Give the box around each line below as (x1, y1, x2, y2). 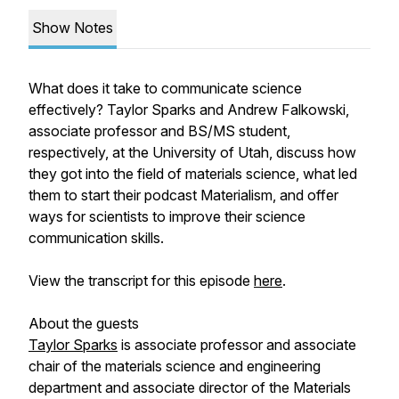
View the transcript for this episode (28, 272, 254, 289)
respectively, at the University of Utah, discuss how (28, 143, 356, 161)
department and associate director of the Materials (28, 379, 351, 396)
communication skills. (28, 229, 164, 247)
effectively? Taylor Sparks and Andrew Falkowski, (28, 101, 349, 118)
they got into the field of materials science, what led (28, 165, 357, 183)
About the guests (28, 314, 139, 332)
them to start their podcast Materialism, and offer (28, 186, 338, 204)
